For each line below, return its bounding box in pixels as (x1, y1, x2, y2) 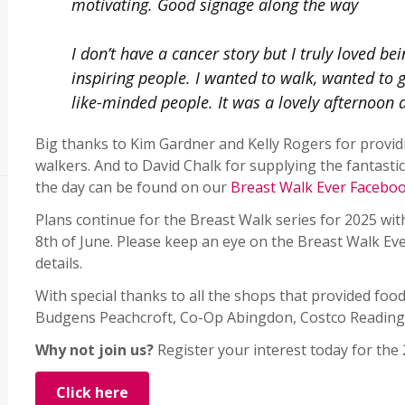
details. (35, 253, 82, 274)
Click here (56, 382, 128, 403)
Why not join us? (35, 340, 154, 361)
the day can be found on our (35, 177, 231, 198)
